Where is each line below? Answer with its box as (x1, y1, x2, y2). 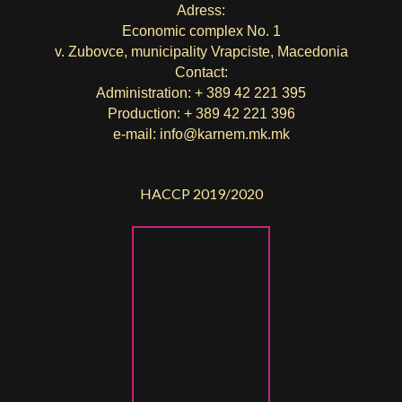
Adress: (177, 3, 225, 19)
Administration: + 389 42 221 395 (96, 85, 306, 101)
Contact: (174, 65, 228, 81)
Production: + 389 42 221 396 (107, 106, 295, 122)
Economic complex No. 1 (121, 23, 281, 39)
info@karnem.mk (159, 127, 267, 143)
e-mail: (112, 127, 160, 143)
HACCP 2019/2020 (139, 185, 263, 203)
